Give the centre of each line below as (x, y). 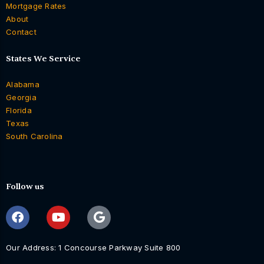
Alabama (23, 84)
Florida (19, 110)
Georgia (21, 97)
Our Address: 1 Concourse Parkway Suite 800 (93, 247)
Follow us (25, 186)
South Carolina (34, 136)
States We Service (43, 58)
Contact (21, 32)
